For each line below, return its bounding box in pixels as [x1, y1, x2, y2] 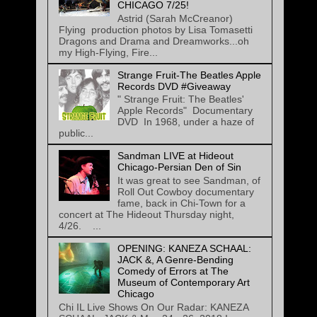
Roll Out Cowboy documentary [117, 186, 254, 198]
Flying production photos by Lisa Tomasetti [59, 23, 253, 35]
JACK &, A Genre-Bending [117, 254, 234, 266]
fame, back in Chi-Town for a [117, 197, 246, 209]
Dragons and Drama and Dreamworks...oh [59, 35, 249, 47]
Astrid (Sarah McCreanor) [117, 12, 233, 24]
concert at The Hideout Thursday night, [59, 209, 234, 221]
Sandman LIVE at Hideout [117, 150, 234, 162]
